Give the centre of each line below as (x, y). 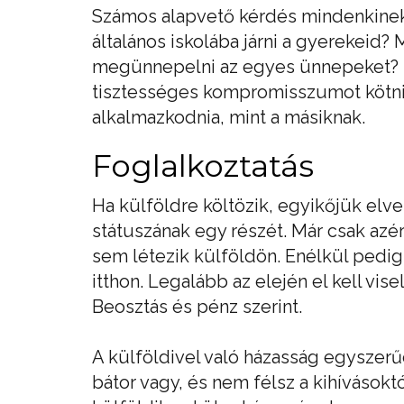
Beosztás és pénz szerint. (197, 306)
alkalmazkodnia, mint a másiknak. (229, 117)
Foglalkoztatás (203, 165)
